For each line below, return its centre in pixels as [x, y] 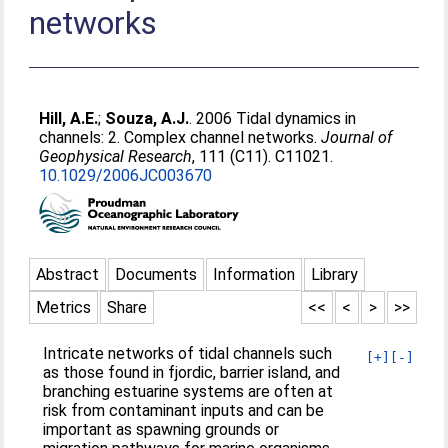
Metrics [64, 307]
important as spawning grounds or [161, 429]
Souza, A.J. [147, 118]
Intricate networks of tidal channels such [188, 353]
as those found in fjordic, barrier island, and [192, 372]
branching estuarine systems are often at [188, 391]
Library [335, 274]
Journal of [357, 137]
